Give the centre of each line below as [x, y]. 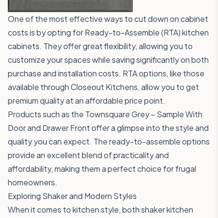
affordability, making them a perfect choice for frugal [102, 169]
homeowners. [33, 182]
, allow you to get [168, 87]
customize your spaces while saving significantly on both [108, 60]
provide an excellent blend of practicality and [88, 155]
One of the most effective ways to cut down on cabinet [108, 19]
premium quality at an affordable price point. [87, 100]
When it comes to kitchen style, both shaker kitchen [100, 209]
